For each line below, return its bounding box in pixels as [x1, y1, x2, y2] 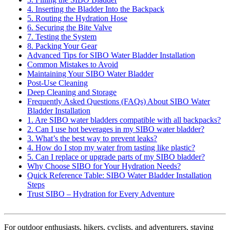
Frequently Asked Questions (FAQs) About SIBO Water [27, 97, 210, 106]
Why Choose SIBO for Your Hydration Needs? [27, 162, 181, 171]
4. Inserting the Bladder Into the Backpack [27, 5, 164, 14]
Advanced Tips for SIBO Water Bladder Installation [27, 51, 195, 60]
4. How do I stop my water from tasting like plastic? [27, 143, 195, 152]
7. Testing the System [27, 32, 97, 42]
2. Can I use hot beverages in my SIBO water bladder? [27, 125, 204, 134]
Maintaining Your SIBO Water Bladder [27, 69, 154, 79]
